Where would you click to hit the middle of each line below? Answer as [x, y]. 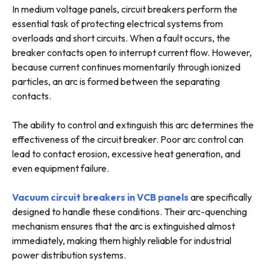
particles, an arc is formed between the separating [116, 82]
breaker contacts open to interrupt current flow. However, [132, 53]
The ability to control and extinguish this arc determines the [133, 125]
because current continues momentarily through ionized [126, 67]
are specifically [220, 197]
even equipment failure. [61, 168]
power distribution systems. [69, 255]
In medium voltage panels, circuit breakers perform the [125, 9]
